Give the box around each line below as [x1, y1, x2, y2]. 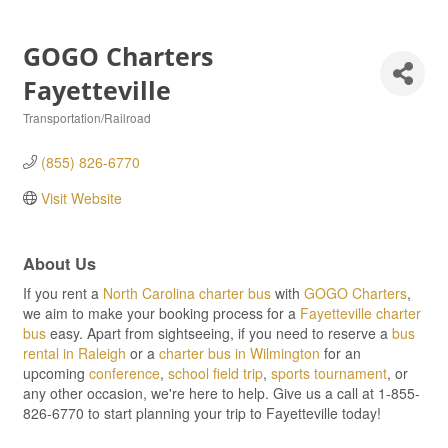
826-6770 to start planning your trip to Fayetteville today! [23, 403, 381, 423]
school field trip [168, 363, 263, 383]
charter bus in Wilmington [159, 343, 320, 363]
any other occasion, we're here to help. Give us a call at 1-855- [23, 383, 420, 403]
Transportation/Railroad [23, 109, 151, 126]
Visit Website [40, 188, 122, 208]
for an [320, 343, 361, 363]
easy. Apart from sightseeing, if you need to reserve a [46, 323, 392, 343]
